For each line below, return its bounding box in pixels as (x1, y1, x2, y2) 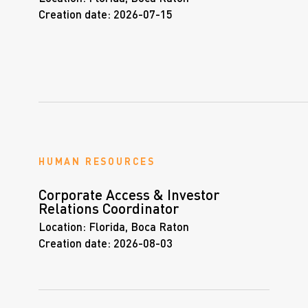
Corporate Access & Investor (38, 189, 219, 203)
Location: (38, 222, 86, 233)
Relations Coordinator (38, 203, 179, 217)
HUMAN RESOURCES (38, 157, 155, 166)
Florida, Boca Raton (86, 222, 189, 233)
